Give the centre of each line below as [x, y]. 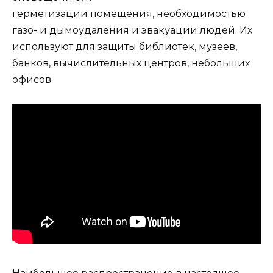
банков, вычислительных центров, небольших [131, 63]
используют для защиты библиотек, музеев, [125, 46]
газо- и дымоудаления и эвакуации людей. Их [132, 30]
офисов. [33, 79]
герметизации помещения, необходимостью [129, 13]
